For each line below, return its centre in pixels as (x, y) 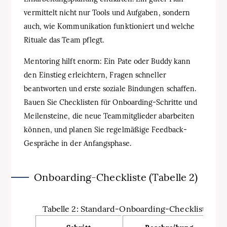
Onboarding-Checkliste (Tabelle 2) (116, 177)
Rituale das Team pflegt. (64, 40)
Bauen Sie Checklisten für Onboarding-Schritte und (111, 102)
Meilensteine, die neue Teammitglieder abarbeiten (109, 116)
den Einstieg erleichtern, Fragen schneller (95, 75)
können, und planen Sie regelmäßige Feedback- (105, 129)
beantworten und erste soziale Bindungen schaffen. (110, 88)
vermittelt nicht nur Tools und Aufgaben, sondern (107, 12)
